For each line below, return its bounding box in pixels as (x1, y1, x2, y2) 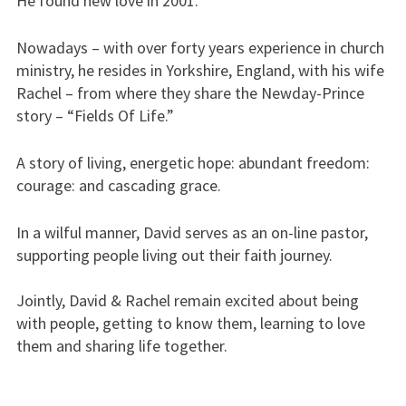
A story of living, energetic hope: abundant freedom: (15, 152, 370, 173)
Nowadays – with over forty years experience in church (15, 37, 384, 58)
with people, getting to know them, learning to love (15, 313, 365, 333)
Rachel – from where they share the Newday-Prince (15, 82, 364, 103)
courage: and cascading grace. (15, 175, 221, 196)
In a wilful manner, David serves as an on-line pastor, (15, 222, 368, 243)
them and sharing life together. (15, 335, 227, 356)
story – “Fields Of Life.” (15, 105, 174, 126)
